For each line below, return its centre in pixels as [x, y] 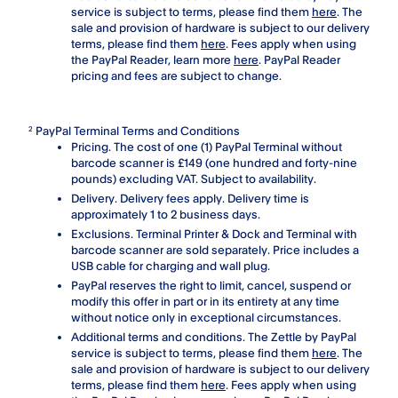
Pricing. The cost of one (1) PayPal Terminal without [207, 146]
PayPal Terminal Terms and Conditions [136, 130]
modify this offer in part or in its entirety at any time [205, 301]
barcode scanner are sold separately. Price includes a [215, 249]
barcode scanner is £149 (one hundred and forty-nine [214, 162]
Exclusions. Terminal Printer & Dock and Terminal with [214, 233]
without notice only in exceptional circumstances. [206, 317]
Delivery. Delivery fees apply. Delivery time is [190, 198]
